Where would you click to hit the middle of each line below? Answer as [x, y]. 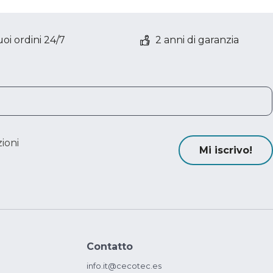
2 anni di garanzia [197, 40]
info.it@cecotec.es [124, 266]
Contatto [110, 246]
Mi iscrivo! [226, 150]
